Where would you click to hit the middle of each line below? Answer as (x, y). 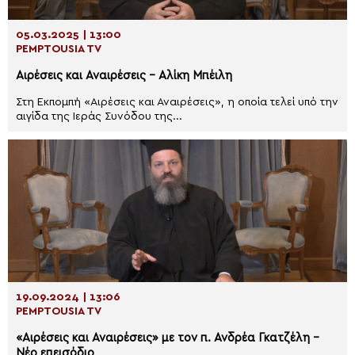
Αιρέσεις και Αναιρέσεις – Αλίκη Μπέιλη (124, 76)
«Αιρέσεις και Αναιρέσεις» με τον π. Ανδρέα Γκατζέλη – (168, 338)
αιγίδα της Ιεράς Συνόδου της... (99, 116)
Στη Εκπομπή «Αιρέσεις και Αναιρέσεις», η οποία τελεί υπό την (177, 102)
